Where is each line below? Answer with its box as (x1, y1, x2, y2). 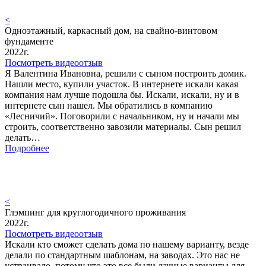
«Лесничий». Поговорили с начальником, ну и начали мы (5, 110, 239, 121)
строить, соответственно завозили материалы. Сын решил (5, 121, 241, 132)
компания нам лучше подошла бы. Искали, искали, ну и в (5, 89, 239, 100)
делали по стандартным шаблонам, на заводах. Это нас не (5, 249, 240, 260)
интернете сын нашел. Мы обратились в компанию (5, 100, 213, 110)
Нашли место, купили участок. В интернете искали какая (5, 78, 238, 89)
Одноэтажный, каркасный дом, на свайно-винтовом (5, 25, 217, 36)
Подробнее (5, 142, 49, 153)
